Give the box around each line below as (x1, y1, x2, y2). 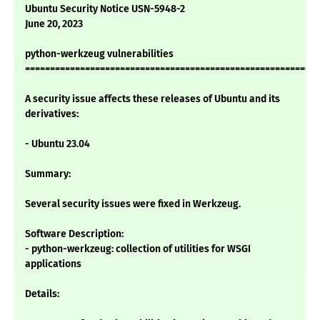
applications (25, 258, 81, 271)
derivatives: (25, 108, 79, 121)
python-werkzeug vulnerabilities (25, 48, 174, 61)
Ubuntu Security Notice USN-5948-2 (25, 3, 185, 16)
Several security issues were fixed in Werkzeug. (25, 198, 241, 211)
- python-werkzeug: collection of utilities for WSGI (25, 243, 251, 256)
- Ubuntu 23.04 (25, 138, 90, 151)
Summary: (25, 168, 71, 181)
